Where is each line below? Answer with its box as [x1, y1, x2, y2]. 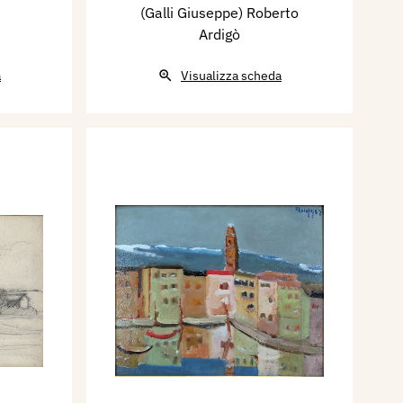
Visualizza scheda [181, 67, 282, 84]
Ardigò [199, 24, 240, 43]
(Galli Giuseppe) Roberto [140, 3, 299, 22]
